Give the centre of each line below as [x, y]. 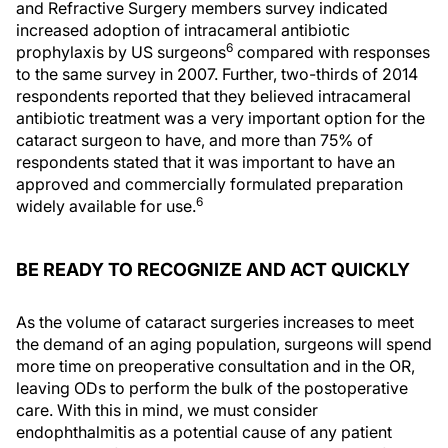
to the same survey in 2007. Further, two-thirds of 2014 [217, 73]
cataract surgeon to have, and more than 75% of [194, 139]
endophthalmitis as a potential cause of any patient [204, 431]
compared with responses [331, 51]
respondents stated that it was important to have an [205, 161]
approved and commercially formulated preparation [209, 183]
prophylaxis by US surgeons [121, 51]
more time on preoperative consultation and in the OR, [215, 365]
